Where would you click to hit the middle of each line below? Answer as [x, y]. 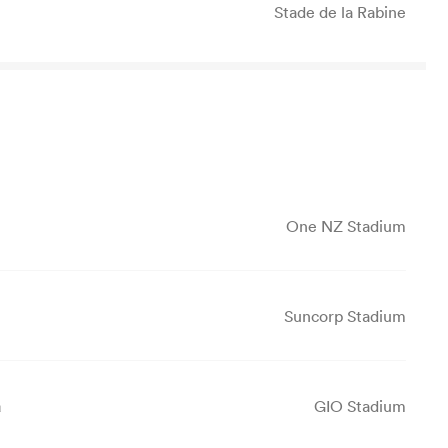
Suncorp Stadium [345, 315]
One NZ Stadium [346, 225]
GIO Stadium [360, 406]
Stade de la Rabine [340, 12]
